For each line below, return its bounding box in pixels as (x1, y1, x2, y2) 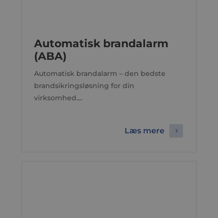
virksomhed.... (34, 93, 82, 102)
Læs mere (125, 126, 165, 136)
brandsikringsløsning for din (34, 81, 134, 90)
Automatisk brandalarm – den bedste (34, 69, 165, 78)
